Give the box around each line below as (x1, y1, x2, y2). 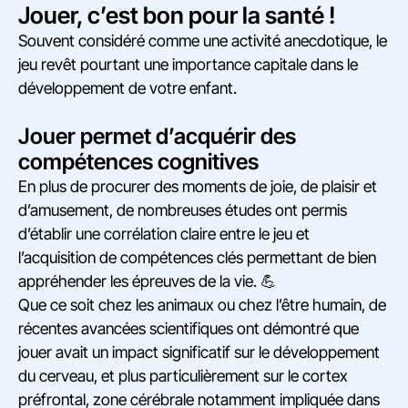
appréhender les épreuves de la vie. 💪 (18, 271, 277, 291)
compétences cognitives (18, 148, 259, 176)
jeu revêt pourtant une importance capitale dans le (18, 55, 358, 75)
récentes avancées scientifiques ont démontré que (18, 319, 359, 339)
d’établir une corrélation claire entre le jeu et (18, 224, 310, 244)
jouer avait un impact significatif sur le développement (18, 342, 380, 362)
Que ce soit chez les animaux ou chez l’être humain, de (18, 295, 386, 315)
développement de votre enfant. (18, 78, 237, 98)
